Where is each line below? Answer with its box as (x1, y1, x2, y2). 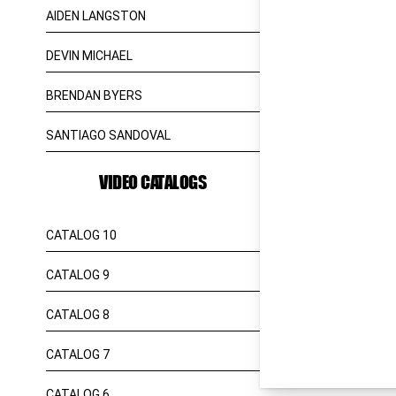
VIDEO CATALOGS (99, 171, 207, 193)
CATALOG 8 (46, 308, 110, 322)
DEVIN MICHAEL (46, 49, 133, 63)
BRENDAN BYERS (46, 88, 142, 103)
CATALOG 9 (46, 268, 110, 282)
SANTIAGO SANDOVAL (46, 128, 171, 142)
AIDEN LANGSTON (46, 9, 146, 23)
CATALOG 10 (46, 228, 117, 242)
